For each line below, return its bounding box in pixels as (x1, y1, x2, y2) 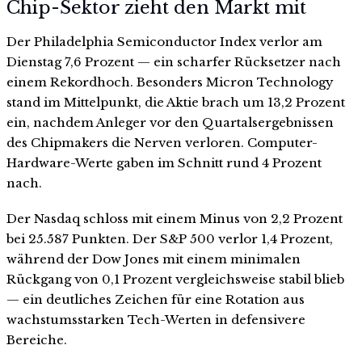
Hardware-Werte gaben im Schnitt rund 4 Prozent (6, 155, 322, 171)
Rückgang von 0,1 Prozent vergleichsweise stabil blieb (6, 271, 344, 287)
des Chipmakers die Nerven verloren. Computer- (6, 135, 318, 151)
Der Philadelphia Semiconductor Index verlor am (6, 34, 322, 50)
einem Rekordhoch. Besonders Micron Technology (6, 74, 334, 90)
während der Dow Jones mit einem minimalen (6, 250, 301, 267)
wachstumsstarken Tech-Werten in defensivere (6, 311, 305, 327)
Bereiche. (6, 331, 67, 347)
